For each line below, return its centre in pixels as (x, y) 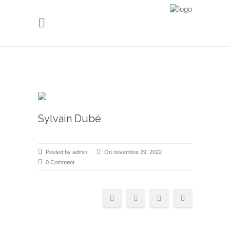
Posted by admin (66, 152)
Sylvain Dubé (70, 119)
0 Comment (60, 162)
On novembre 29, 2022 (133, 152)
